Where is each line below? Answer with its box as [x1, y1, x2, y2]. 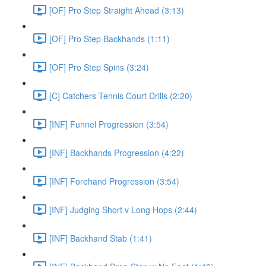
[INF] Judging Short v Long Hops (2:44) [49, 203, 197, 216]
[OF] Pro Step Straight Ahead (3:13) [49, 4, 184, 16]
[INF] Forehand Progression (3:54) [49, 175, 179, 187]
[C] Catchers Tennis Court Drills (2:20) [49, 89, 192, 102]
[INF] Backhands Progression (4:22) [49, 146, 184, 159]
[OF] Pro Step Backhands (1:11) [49, 32, 170, 45]
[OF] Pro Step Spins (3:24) [49, 61, 149, 73]
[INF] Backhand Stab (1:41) [49, 232, 152, 244]
